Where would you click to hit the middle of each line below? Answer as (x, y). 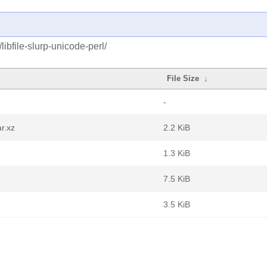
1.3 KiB (177, 153)
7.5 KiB (177, 179)
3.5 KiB (177, 204)
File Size (183, 78)
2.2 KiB (177, 128)
